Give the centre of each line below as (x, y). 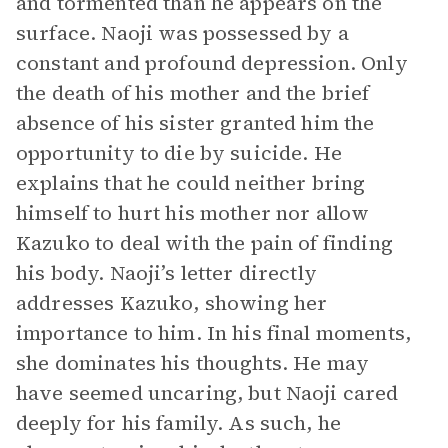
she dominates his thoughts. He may (193, 363)
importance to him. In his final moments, (213, 333)
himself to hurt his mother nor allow (193, 213)
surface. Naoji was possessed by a (182, 33)
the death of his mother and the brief (193, 93)
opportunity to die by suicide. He (179, 153)
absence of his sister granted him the (195, 123)
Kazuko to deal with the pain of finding (204, 243)
